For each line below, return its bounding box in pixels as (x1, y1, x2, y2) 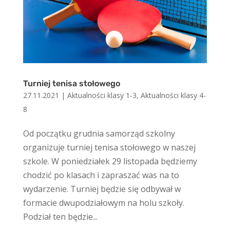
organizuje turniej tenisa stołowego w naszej (23, 142, 196, 154)
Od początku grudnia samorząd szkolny (23, 128, 175, 140)
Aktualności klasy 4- (140, 90, 206, 101)
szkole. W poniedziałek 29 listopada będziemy (23, 156, 197, 167)
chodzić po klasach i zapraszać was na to (23, 169, 179, 181)
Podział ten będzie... (23, 211, 98, 223)
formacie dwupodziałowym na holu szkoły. (23, 197, 184, 209)
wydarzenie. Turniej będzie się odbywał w (23, 183, 181, 195)
